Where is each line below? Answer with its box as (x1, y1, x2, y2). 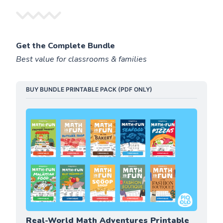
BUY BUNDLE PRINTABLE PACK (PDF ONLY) (26, 86, 153, 94)
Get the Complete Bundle (16, 40, 115, 52)
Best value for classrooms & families (16, 54, 147, 65)
